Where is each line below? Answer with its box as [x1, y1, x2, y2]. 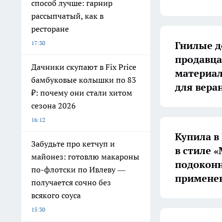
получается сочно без [31, 177, 111, 187]
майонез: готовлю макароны [31, 152, 139, 162]
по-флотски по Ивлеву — [31, 165, 125, 174]
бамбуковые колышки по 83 [31, 75, 136, 85]
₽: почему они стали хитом [31, 88, 132, 98]
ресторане [31, 24, 69, 34]
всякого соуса [31, 190, 81, 200]
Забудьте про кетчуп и [31, 139, 115, 149]
